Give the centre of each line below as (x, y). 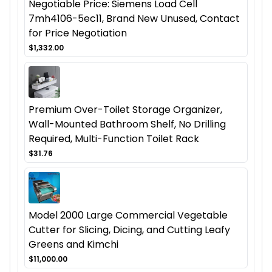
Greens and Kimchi (73, 244)
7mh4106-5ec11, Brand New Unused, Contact (134, 18)
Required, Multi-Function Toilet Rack (114, 138)
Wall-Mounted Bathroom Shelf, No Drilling (127, 124)
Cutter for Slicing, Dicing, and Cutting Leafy (129, 229)
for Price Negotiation (78, 33)
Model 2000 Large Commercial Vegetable (128, 215)
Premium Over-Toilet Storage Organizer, (125, 109)
